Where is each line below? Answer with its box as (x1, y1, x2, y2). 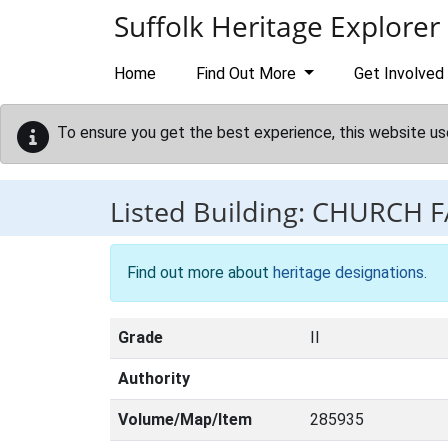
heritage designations (273, 263, 424, 282)
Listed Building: (110, 193, 312, 230)
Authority (118, 369, 190, 388)
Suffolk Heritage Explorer (114, 7, 440, 45)
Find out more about (127, 263, 273, 282)
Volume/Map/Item (118, 410, 252, 429)
